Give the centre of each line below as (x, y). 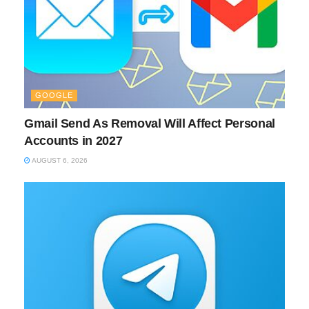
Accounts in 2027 (73, 141)
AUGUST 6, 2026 (59, 161)
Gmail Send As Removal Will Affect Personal (150, 124)
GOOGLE (54, 96)
